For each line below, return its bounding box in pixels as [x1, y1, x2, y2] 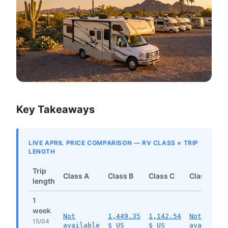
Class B [108, 172, 133, 181]
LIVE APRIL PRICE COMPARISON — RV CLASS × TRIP [28, 139, 199, 147]
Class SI [189, 172, 217, 181]
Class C [149, 172, 175, 181]
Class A [63, 172, 89, 181]
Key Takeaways [16, 103, 95, 116]
